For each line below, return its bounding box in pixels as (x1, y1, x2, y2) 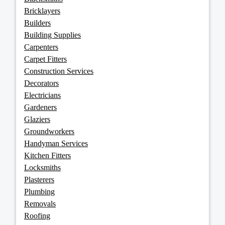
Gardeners (24, 103, 57, 112)
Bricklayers (24, 7, 60, 16)
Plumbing (24, 187, 55, 196)
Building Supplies (24, 31, 81, 40)
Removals (24, 199, 56, 208)
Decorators (24, 79, 59, 88)
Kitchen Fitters (24, 151, 71, 160)
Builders (24, 19, 51, 28)
